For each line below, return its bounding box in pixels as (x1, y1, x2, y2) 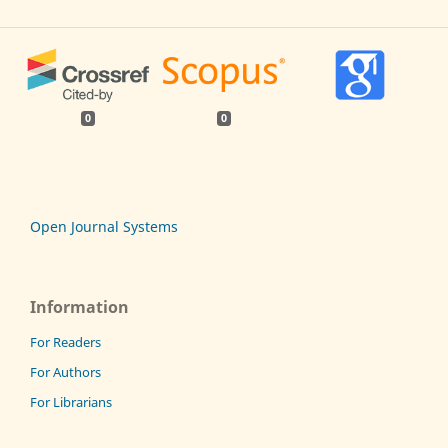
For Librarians (30, 393, 112, 412)
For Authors (30, 363, 101, 382)
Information (30, 296, 129, 319)
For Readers (30, 333, 101, 352)
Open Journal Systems (30, 217, 178, 237)
